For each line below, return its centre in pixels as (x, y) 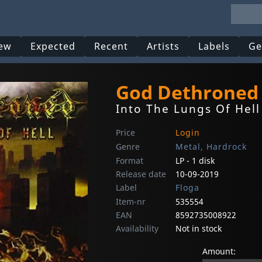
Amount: (219, 251)
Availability (137, 229)
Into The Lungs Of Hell (188, 108)
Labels (214, 46)
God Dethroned (187, 92)
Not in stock (199, 229)
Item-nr (131, 202)
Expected (53, 46)
